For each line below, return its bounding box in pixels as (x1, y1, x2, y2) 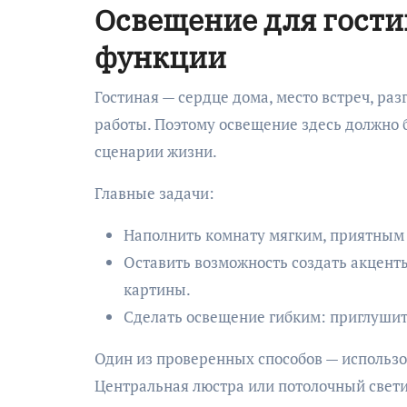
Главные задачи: (94, 183, 214, 203)
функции (94, 38, 226, 76)
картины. (124, 279, 191, 300)
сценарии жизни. (94, 141, 217, 162)
